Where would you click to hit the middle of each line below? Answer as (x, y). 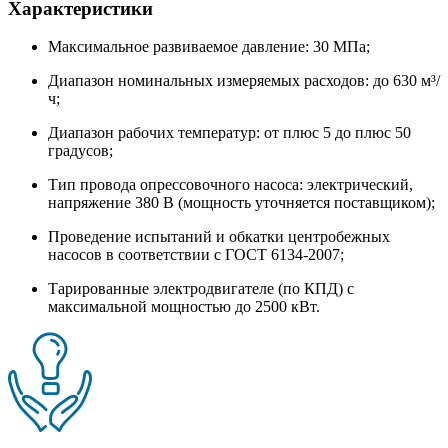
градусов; (80, 151)
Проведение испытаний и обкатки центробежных (219, 237)
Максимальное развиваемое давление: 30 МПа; (209, 47)
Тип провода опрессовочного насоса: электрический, (230, 185)
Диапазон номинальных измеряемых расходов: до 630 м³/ (244, 81)
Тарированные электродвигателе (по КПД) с (201, 289)
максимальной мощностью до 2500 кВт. (184, 307)
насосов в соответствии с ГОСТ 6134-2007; (196, 255)
